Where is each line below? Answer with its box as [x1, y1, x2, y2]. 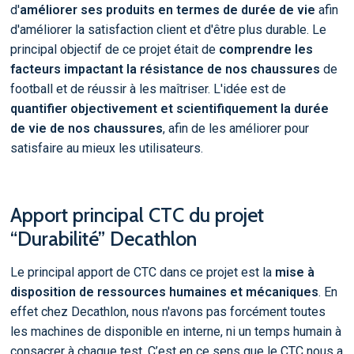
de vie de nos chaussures [9, 121, 163, 137]
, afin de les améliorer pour [162, 121, 309, 137]
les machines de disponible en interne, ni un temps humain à [9, 323, 341, 339]
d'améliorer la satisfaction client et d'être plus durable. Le [9, 22, 326, 38]
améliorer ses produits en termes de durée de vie [19, 2, 315, 18]
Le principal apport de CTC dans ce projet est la [9, 264, 275, 280]
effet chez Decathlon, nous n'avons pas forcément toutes [9, 303, 326, 319]
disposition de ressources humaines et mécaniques [9, 284, 318, 299]
